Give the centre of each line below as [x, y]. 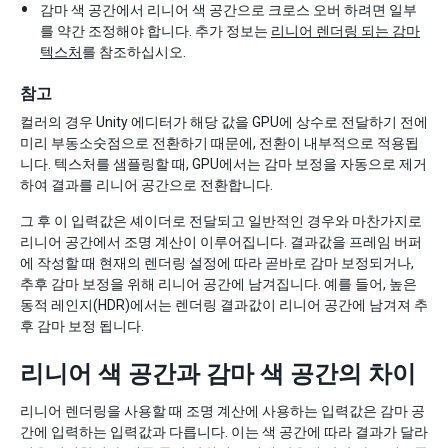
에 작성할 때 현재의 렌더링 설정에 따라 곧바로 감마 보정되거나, [217, 262]
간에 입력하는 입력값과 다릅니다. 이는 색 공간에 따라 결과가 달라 [224, 431]
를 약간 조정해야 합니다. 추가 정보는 [155, 30]
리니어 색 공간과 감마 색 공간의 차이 [218, 373]
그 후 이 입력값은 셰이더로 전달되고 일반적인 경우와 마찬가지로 [221, 220]
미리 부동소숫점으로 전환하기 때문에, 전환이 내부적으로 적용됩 [219, 142]
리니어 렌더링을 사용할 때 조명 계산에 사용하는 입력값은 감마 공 [222, 410]
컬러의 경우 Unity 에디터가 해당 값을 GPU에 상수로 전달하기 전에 [224, 121]
